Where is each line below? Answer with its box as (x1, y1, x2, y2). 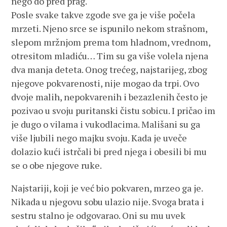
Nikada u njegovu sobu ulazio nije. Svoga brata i (11, 196, 205, 208)
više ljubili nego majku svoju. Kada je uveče (11, 132, 187, 144)
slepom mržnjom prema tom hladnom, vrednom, (11, 36, 211, 48)
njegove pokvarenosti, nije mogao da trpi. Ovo (11, 77, 200, 89)
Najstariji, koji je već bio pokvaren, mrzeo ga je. (11, 182, 203, 194)
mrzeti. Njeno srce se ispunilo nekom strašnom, (11, 22, 208, 34)
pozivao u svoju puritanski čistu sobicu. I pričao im (11, 104, 216, 117)
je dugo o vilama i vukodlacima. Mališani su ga (11, 118, 201, 130)
